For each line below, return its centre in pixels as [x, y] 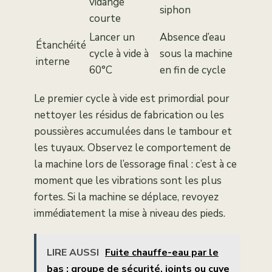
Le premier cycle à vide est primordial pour [132, 99]
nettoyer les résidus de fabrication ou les [129, 115]
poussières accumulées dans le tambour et [133, 132]
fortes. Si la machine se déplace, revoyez [126, 197]
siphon [175, 10]
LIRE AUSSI [73, 253]
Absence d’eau [192, 38]
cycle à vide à [119, 54]
